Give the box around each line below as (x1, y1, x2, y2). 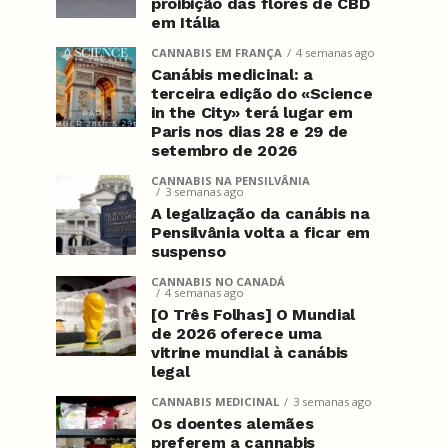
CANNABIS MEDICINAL (151, 394, 279, 409)
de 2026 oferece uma (151, 324, 322, 343)
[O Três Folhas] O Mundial (151, 305, 355, 324)
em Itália (151, 13, 221, 32)
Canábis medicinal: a (151, 65, 313, 84)
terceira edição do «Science (151, 84, 373, 103)
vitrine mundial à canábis (151, 343, 348, 362)
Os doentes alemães (151, 414, 314, 433)
